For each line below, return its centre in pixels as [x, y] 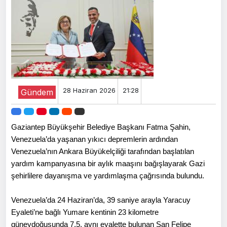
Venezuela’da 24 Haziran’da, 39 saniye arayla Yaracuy [101, 200]
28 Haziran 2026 [89, 90]
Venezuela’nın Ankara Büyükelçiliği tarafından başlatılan [103, 151]
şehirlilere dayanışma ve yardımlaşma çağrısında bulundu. [108, 176]
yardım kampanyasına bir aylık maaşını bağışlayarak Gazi [108, 163]
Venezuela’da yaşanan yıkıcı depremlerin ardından [94, 139]
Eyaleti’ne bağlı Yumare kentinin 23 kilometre [85, 212]
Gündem [37, 92]
